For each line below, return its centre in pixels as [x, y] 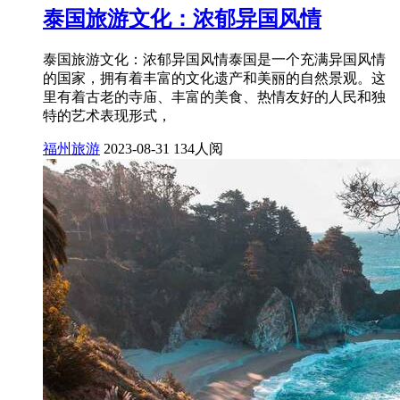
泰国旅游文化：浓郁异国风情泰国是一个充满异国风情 [214, 59]
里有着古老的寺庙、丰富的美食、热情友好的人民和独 [214, 97]
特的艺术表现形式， [107, 116]
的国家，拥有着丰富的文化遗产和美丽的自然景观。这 [214, 78]
